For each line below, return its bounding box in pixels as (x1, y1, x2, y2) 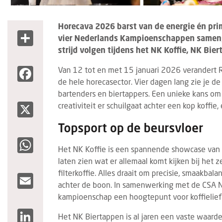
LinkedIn (33, 208, 62, 217)
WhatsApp (33, 136, 68, 146)
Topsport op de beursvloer (58, 120, 203, 135)
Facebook (33, 65, 67, 74)
